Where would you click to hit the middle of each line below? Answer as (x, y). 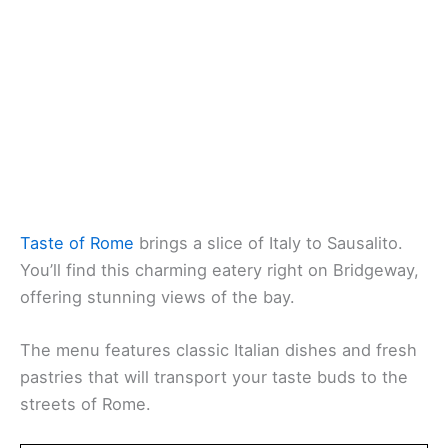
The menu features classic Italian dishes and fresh (218, 350)
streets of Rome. (85, 404)
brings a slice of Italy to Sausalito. (268, 242)
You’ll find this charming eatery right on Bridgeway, (219, 269)
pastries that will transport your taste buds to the (214, 377)
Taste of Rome (77, 242)
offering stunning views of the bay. (157, 296)
